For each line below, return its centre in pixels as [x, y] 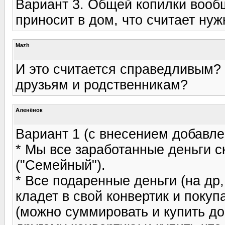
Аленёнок [29, 110]
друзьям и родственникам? [102, 85]
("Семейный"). [61, 165]
